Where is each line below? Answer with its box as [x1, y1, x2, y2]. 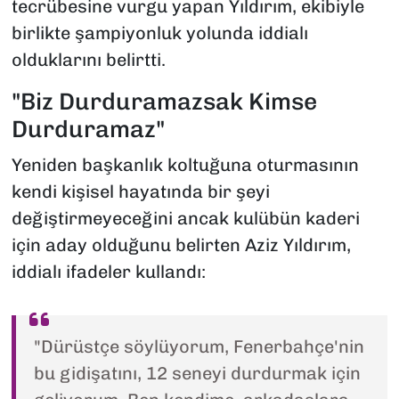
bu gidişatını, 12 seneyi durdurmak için [33, 362, 361, 384]
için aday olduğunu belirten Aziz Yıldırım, [11, 233, 351, 256]
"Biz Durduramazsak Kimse [11, 87, 317, 117]
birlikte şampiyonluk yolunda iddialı [11, 22, 308, 45]
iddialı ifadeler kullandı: [11, 260, 206, 282]
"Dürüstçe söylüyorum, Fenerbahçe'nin [33, 335, 364, 357]
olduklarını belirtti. [11, 49, 166, 71]
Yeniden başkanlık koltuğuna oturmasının [11, 153, 359, 175]
